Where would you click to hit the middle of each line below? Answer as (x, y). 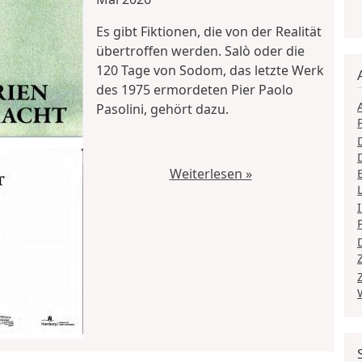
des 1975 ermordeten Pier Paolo (195, 89)
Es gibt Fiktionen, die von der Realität (209, 31)
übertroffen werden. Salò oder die (200, 51)
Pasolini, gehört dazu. (162, 109)
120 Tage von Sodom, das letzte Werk (210, 70)
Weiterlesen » (210, 173)
